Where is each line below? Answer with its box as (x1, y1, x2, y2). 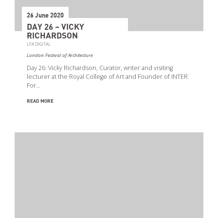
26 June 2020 (27, 13, 64, 19)
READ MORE (27, 99, 54, 104)
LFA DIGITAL (27, 41, 51, 47)
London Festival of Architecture (27, 52, 93, 59)
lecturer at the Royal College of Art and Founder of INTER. (27, 73, 189, 81)
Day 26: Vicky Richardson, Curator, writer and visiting (27, 64, 173, 73)
